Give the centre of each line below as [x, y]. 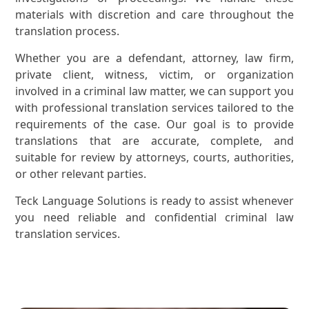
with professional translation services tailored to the [154, 108]
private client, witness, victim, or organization [154, 75]
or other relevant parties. [81, 174]
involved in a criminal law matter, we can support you [154, 91]
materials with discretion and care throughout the [154, 15]
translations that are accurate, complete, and [154, 141]
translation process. [68, 31]
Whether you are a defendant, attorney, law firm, [154, 58]
